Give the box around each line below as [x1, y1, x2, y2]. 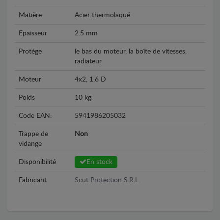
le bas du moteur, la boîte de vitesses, [75, 48, 187, 55]
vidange [19, 140, 42, 147]
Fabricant [19, 177, 47, 184]
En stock [86, 159, 112, 165]
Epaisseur [19, 30, 47, 37]
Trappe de [19, 131, 48, 137]
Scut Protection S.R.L [75, 177, 138, 184]
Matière [19, 12, 42, 19]
